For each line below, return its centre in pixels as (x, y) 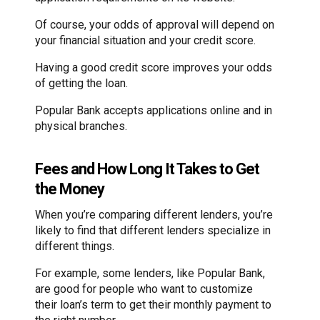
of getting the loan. (81, 84)
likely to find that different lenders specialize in (153, 230)
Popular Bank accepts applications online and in (154, 111)
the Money (70, 189)
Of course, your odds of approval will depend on (155, 25)
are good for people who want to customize (144, 289)
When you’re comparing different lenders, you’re (154, 214)
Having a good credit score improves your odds (154, 68)
